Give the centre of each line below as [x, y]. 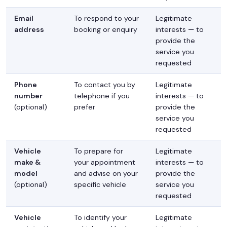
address [29, 30]
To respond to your [106, 18]
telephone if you [102, 96]
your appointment [105, 162]
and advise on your [106, 174]
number [28, 96]
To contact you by [105, 85]
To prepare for [99, 151]
